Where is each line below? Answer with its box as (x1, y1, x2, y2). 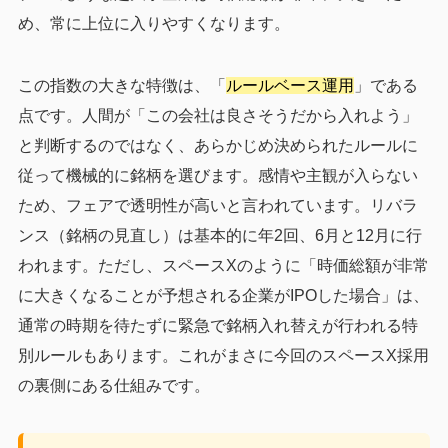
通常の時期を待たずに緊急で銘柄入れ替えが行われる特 (17, 316, 418, 334)
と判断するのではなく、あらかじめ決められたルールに (17, 136, 418, 154)
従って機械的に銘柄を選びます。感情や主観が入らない (17, 166, 418, 184)
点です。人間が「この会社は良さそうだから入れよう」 (17, 106, 418, 124)
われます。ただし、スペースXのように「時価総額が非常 (17, 256, 429, 274)
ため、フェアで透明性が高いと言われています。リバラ (17, 196, 418, 214)
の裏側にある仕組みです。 (17, 376, 210, 394)
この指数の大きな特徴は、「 (17, 76, 226, 94)
